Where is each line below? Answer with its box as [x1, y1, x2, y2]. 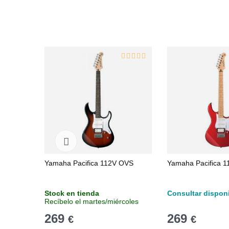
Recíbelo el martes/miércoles [44, 197, 139, 205]
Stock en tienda [44, 189, 99, 197]
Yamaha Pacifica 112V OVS [44, 159, 133, 167]
